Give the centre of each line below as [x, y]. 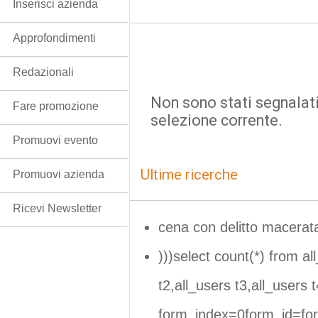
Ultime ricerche [189, 175]
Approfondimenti [54, 38]
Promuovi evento [55, 140]
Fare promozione [56, 106]
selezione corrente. [216, 120]
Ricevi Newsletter [57, 208]
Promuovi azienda [59, 174]
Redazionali [43, 72]
